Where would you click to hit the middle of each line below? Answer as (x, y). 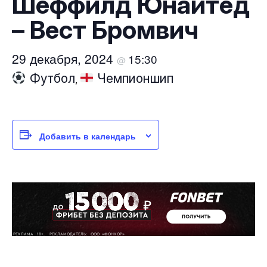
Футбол (50, 78)
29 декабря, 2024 (64, 58)
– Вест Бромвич (105, 29)
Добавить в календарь (88, 136)
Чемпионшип (133, 78)
